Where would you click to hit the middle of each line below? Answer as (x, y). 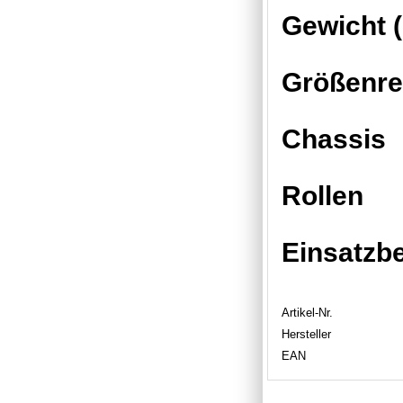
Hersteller (306, 334)
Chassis (334, 139)
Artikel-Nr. (307, 312)
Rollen (322, 195)
